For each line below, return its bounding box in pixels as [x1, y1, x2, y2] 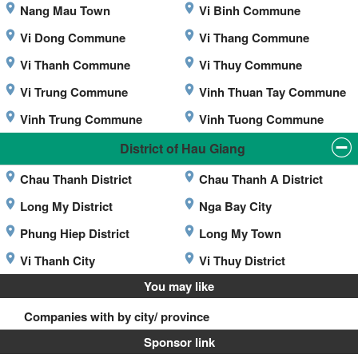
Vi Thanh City [20, 252, 95, 270]
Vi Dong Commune [20, 29, 125, 47]
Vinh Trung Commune [20, 110, 142, 129]
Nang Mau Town [20, 2, 110, 20]
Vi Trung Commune [20, 83, 128, 101]
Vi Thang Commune [199, 29, 309, 47]
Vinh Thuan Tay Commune [199, 83, 346, 101]
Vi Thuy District [199, 252, 285, 270]
